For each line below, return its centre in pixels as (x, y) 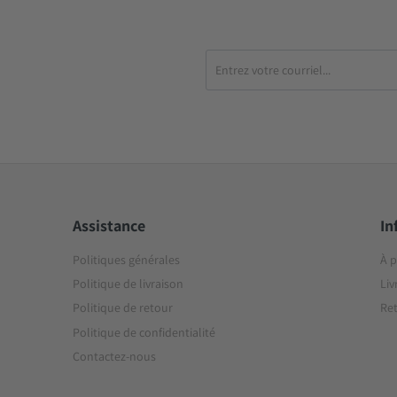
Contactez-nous (114, 356)
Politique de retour (122, 308)
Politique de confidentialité (144, 332)
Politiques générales (126, 259)
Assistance (109, 226)
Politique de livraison (128, 284)
